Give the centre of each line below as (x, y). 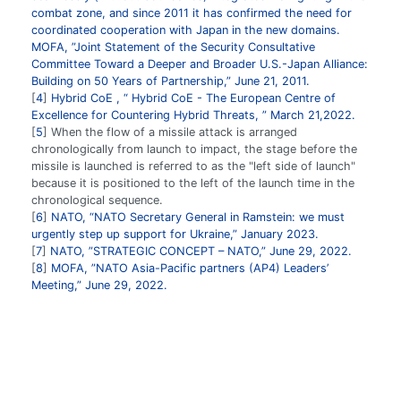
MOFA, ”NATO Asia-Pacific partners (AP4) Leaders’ (190, 268)
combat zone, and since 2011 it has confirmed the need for (192, 13)
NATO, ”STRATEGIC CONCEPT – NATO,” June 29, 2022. (201, 251)
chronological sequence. (97, 200)
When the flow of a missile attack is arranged (172, 132)
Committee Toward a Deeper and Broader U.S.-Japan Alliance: (200, 64)
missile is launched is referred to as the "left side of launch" (193, 166)
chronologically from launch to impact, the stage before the (194, 149)
